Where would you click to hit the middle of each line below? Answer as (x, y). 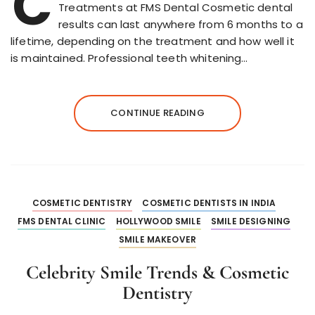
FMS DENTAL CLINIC (62, 221)
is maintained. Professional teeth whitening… (129, 58)
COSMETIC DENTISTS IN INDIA (209, 203)
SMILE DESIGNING (251, 221)
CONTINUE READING (157, 113)
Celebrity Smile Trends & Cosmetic (157, 273)
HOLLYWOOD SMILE (158, 221)
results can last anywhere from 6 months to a (181, 25)
